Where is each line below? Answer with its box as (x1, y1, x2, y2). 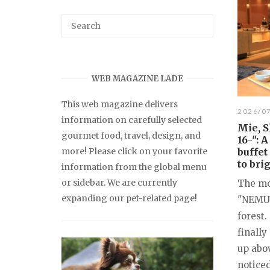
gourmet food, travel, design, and (61, 130, 201, 141)
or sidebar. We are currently (61, 177, 177, 188)
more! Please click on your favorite (61, 145, 207, 157)
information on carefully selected (61, 114, 202, 125)
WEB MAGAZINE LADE (92, 73, 183, 84)
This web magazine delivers (61, 98, 178, 110)
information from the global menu (61, 161, 207, 172)
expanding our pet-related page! (61, 192, 197, 204)
